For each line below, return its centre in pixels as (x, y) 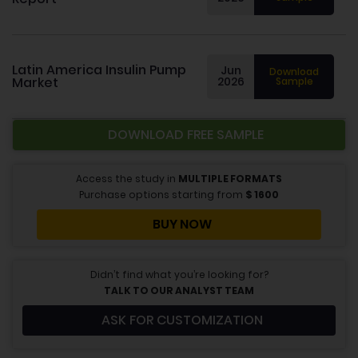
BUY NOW (182, 225)
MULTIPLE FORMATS (230, 179)
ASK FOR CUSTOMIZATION (182, 320)
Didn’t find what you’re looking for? (179, 275)
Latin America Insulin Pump (99, 70)
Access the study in (127, 179)
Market (35, 83)
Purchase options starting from (162, 195)
